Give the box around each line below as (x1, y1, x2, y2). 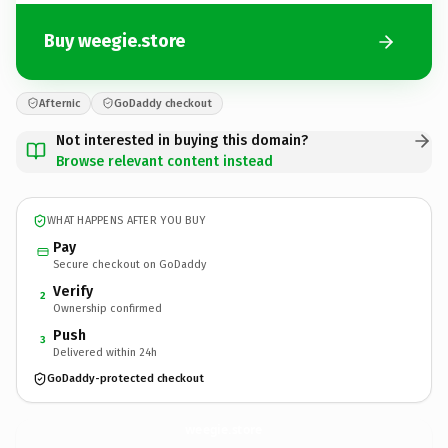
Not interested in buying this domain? (56, 131, 308, 149)
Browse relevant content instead (56, 152, 273, 170)
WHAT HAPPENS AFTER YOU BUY (47, 214, 206, 227)
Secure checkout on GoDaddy (53, 257, 206, 271)
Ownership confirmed (53, 301, 162, 315)
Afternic (39, 96, 80, 110)
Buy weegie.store (44, 30, 185, 52)
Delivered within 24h (53, 345, 157, 359)
